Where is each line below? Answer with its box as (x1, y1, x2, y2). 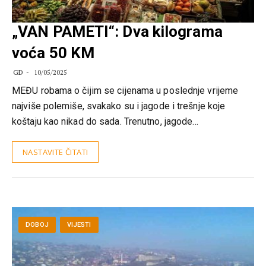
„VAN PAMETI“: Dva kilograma (12, 23, 223, 41)
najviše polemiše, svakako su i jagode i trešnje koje (12, 100, 226, 112)
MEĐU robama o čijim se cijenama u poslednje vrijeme (12, 85, 239, 97)
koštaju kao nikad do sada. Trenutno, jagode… (12, 116, 199, 128)
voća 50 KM (12, 44, 94, 62)
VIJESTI (66, 221, 91, 229)
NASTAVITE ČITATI (23, 147, 88, 158)
